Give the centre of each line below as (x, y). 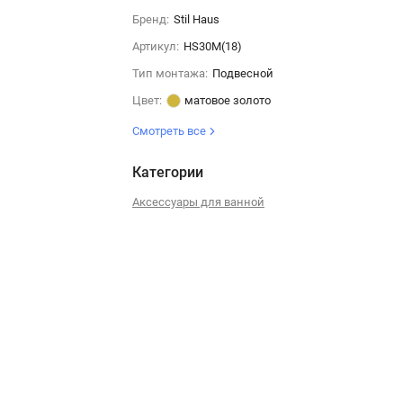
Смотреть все (170, 131)
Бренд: (150, 19)
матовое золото (227, 100)
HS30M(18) (212, 46)
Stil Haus (196, 19)
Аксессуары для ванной (198, 202)
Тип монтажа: (170, 73)
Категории (167, 172)
